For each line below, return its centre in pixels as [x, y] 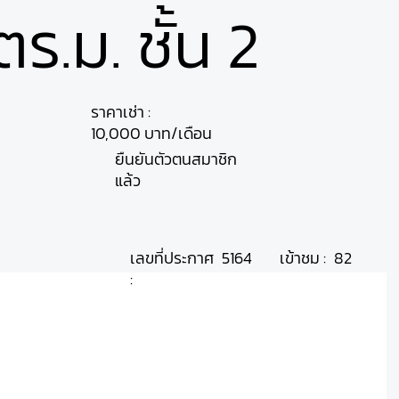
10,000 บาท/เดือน [151, 133]
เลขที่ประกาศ [172, 257]
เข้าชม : [302, 257]
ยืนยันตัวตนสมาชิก [176, 159]
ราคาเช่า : [120, 111]
